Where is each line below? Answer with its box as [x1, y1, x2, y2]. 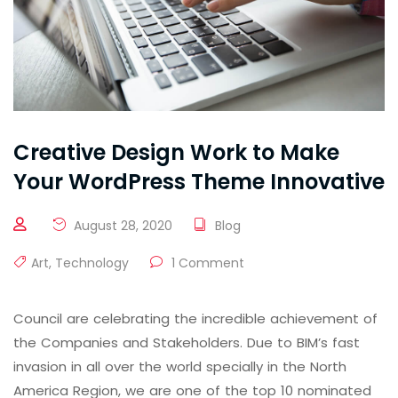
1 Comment [168, 253, 244, 272]
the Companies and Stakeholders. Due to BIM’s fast [13, 332, 360, 352]
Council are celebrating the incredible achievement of [13, 308, 378, 328]
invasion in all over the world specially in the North [13, 356, 346, 376]
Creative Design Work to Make [13, 137, 339, 167]
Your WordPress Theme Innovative [13, 166, 385, 196]
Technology [55, 253, 129, 272]
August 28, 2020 [70, 216, 172, 235]
